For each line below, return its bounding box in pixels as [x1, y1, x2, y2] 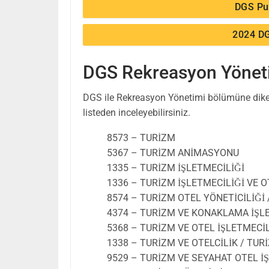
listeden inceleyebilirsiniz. [83, 106, 190, 118]
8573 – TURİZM [107, 131, 175, 144]
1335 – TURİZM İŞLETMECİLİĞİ [107, 162, 244, 174]
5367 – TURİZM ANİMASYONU [107, 147, 239, 159]
